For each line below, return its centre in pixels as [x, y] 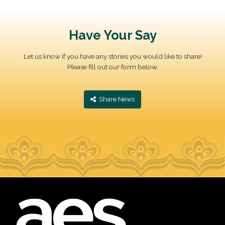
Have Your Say [113, 35]
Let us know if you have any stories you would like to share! [113, 57]
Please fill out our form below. [113, 67]
